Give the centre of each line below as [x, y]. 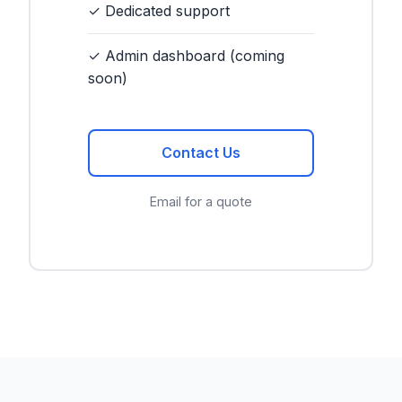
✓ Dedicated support [159, 11]
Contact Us [201, 153]
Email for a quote [201, 202]
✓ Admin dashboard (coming [186, 56]
